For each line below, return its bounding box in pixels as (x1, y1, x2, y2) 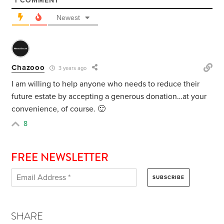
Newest (56, 13, 80, 21)
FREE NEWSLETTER (11, 148, 109, 165)
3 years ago (57, 64, 87, 71)
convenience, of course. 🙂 (11, 103, 106, 114)
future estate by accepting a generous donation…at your (11, 91, 207, 101)
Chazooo (11, 63, 45, 72)
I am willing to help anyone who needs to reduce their (11, 78, 200, 89)
